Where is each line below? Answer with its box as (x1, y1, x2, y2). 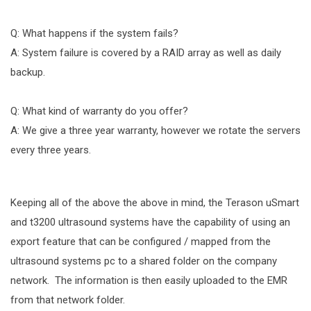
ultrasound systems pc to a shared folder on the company (10, 255, 277, 268)
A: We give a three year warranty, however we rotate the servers (10, 124, 301, 137)
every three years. (10, 144, 91, 157)
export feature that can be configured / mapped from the (10, 235, 271, 249)
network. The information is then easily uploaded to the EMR (10, 274, 287, 287)
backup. (10, 66, 45, 79)
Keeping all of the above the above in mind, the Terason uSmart (10, 196, 299, 210)
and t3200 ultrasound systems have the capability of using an (10, 216, 290, 229)
